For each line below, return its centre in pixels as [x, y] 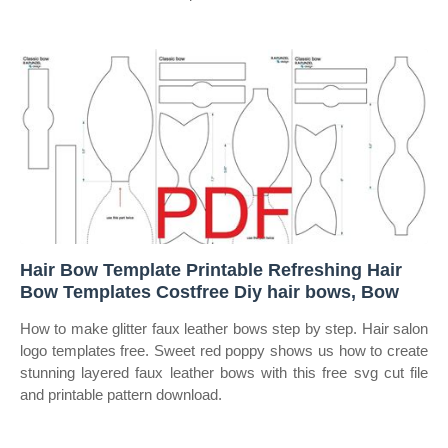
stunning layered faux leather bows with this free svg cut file [224, 372]
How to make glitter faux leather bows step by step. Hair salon [224, 328]
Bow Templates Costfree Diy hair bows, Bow [209, 292]
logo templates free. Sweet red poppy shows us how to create [224, 350]
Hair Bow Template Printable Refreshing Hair [211, 270]
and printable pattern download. [121, 394]
